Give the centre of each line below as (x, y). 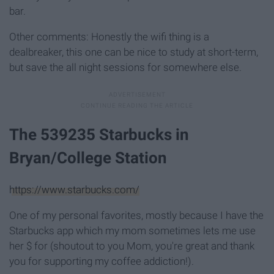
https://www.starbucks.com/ (74, 190)
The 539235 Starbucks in (99, 135)
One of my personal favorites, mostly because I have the (136, 216)
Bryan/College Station (88, 158)
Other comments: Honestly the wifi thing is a (109, 36)
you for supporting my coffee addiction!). (102, 261)
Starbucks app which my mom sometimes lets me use (132, 231)
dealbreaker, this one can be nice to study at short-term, (134, 52)
